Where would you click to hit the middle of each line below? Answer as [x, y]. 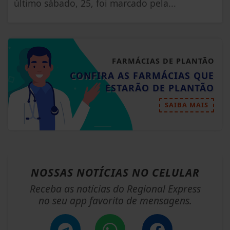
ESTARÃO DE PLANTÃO [160, 88]
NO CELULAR [166, 173]
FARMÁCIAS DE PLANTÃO [163, 61]
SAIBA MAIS [187, 105]
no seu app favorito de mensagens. [115, 201]
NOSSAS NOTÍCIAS [81, 173]
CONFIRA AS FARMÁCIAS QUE [142, 76]
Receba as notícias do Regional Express [115, 189]
